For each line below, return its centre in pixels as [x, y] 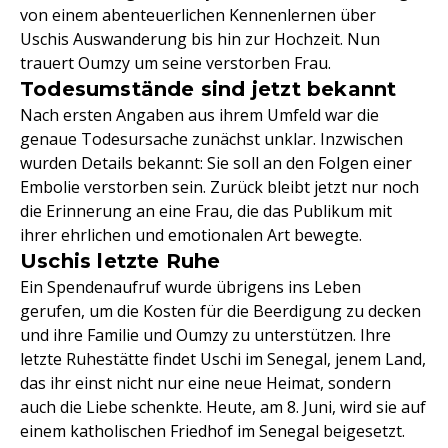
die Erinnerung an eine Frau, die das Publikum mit [206, 211]
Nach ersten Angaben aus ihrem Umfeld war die [199, 115]
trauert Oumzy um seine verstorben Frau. [175, 63]
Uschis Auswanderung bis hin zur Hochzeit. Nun [200, 39]
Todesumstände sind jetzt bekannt [208, 89]
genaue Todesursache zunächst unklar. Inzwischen [211, 139]
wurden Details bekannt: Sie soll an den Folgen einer [216, 163]
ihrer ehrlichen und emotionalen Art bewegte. [191, 235]
